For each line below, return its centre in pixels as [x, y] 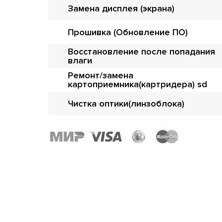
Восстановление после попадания [141, 51]
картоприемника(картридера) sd [138, 84]
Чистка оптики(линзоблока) [126, 103]
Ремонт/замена [101, 75]
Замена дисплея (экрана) [121, 8]
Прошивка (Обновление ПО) [128, 32]
